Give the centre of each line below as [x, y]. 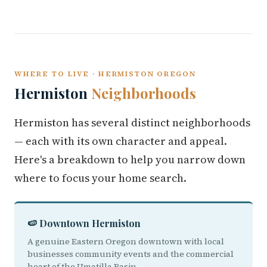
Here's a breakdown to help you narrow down [130, 159]
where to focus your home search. [100, 178]
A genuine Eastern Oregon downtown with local [126, 241]
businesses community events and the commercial [131, 254]
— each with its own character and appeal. [121, 141]
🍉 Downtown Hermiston [84, 223]
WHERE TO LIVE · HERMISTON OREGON [105, 74]
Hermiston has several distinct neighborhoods [132, 122]
